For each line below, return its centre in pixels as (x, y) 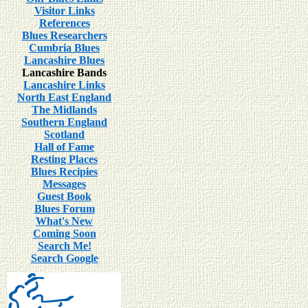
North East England (64, 97)
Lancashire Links (64, 85)
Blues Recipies (64, 172)
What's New (64, 221)
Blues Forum (64, 209)
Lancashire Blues (64, 60)
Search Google (64, 258)
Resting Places (64, 159)
